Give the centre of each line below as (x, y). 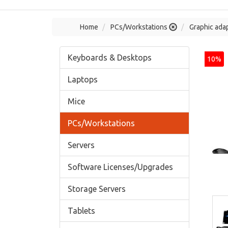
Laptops (83, 79)
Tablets (81, 211)
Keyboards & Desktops (110, 58)
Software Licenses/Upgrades (120, 167)
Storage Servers (97, 189)
